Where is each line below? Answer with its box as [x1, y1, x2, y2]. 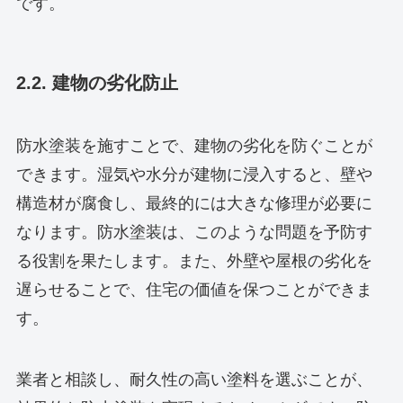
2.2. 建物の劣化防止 [15, 73, 178, 94]
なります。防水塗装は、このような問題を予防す [15, 222, 372, 241]
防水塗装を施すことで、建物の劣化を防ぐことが [15, 136, 372, 155]
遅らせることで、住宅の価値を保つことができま [15, 280, 372, 299]
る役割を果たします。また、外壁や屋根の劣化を [15, 251, 372, 270]
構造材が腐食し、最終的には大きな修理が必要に [15, 193, 372, 212]
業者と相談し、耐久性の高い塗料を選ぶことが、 [15, 370, 372, 389]
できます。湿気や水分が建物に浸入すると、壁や [15, 165, 372, 184]
